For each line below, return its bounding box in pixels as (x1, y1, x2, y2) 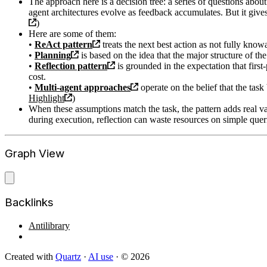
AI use (88, 251, 113, 262)
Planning (35, 49, 71, 60)
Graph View (5, 147, 64, 161)
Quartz (55, 251, 81, 262)
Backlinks (5, 195, 54, 209)
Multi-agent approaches (35, 82, 131, 92)
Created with (5, 251, 55, 262)
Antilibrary (29, 220, 70, 231)
